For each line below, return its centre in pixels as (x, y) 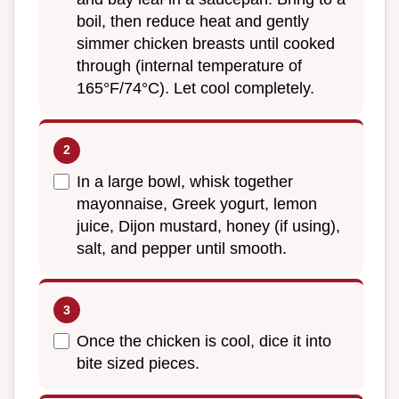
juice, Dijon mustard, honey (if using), (208, 226)
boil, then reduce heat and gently (193, 21)
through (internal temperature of (189, 65)
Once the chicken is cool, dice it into (204, 342)
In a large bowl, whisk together (185, 181)
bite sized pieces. (138, 364)
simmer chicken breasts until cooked (206, 43)
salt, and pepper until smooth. (182, 248)
